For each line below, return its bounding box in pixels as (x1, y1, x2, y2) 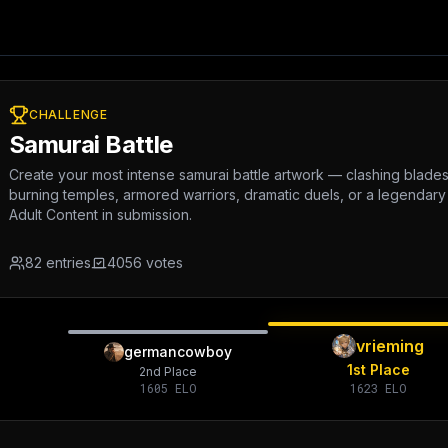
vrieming (356, 336, 424, 356)
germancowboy (124, 343, 232, 360)
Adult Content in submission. (9, 206, 192, 223)
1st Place (346, 361, 410, 378)
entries (42, 254, 91, 271)
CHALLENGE (29, 107, 108, 122)
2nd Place (139, 364, 197, 379)
